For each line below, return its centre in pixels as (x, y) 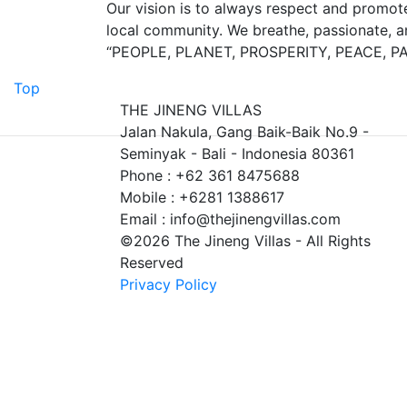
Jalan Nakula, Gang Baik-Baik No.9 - (244, 132)
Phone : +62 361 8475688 (210, 175)
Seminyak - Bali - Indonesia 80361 (237, 154)
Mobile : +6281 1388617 (202, 197)
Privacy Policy (169, 284)
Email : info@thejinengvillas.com (230, 219)
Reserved (152, 263)
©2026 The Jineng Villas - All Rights (245, 241)
